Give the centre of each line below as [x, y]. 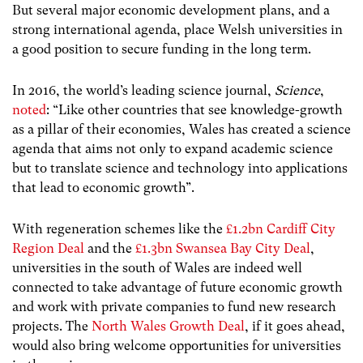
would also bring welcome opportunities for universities [177, 346]
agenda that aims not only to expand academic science [173, 149]
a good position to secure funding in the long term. [162, 49]
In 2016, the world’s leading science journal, [143, 91]
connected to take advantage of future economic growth [177, 288]
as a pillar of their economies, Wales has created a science [181, 130]
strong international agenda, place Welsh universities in [177, 29]
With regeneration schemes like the [119, 229]
